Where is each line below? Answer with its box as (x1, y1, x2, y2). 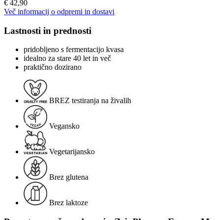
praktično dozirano (24, 63, 82, 72)
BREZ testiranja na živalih (49, 96, 131, 105)
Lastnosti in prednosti (4, 25, 91, 36)
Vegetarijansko (49, 147, 95, 156)
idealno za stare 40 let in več (24, 54, 111, 63)
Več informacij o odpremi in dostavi (4, 7, 114, 16)
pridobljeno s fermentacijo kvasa (24, 45, 124, 54)
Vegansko (49, 122, 80, 131)
